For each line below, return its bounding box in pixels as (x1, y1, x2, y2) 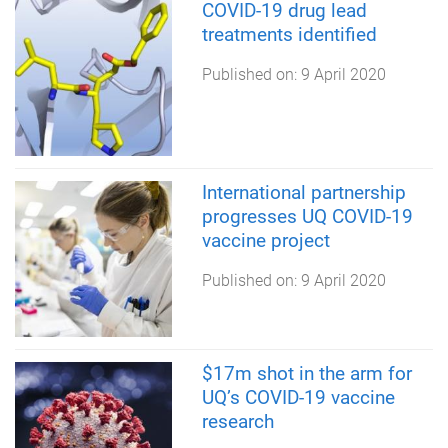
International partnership (201, 180, 406, 204)
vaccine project (201, 228, 330, 252)
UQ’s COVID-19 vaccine (201, 386, 395, 410)
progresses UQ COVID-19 (201, 204, 413, 228)
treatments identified (201, 22, 377, 46)
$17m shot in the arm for (201, 362, 412, 386)
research (201, 410, 274, 434)
